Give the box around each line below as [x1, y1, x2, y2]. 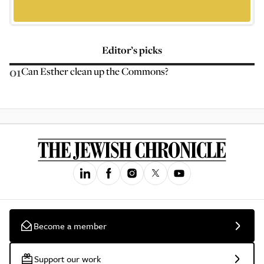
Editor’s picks [102, 43, 162, 57]
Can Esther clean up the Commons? [21, 64, 169, 78]
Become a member [34, 219, 107, 232]
